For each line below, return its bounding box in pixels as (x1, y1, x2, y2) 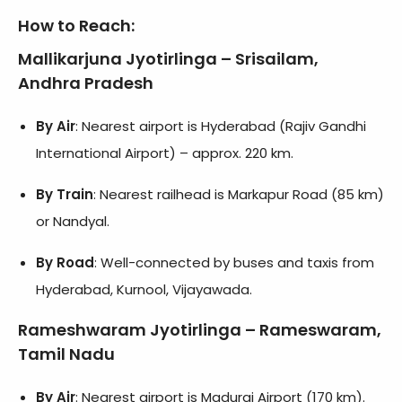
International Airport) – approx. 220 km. (36, 144, 293, 163)
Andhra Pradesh (18, 72, 153, 95)
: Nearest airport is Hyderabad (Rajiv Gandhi (75, 117, 366, 136)
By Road (36, 253, 94, 273)
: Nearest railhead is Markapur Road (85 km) (93, 185, 384, 205)
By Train (36, 185, 93, 205)
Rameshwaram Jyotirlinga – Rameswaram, (18, 319, 381, 342)
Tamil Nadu (18, 343, 115, 366)
